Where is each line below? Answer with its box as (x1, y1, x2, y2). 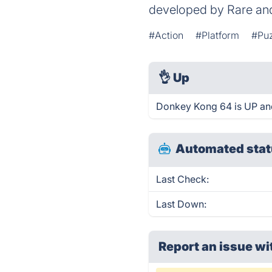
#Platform (195, 29, 240, 41)
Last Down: (156, 198, 207, 210)
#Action (149, 29, 184, 41)
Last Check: (156, 173, 209, 185)
